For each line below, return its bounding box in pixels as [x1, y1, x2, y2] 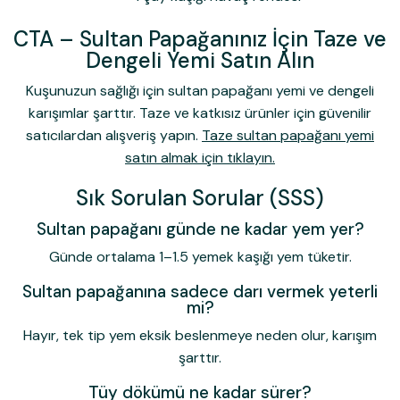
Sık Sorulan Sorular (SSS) [76, 183, 324, 212]
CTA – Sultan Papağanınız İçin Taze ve [13, 24, 387, 53]
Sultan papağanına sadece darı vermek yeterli [22, 280, 378, 303]
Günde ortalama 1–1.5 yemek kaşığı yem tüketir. [48, 247, 352, 267]
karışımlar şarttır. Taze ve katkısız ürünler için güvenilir [29, 104, 371, 122]
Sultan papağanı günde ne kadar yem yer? [36, 218, 364, 240]
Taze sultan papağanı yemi [202, 126, 374, 145]
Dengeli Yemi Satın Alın [86, 46, 314, 74]
